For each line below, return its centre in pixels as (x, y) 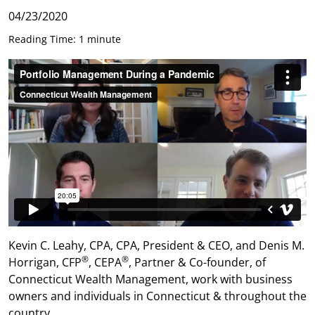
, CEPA (105, 263)
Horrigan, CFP (45, 263)
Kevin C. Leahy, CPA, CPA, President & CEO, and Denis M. (156, 246)
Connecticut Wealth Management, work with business (150, 279)
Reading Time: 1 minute (65, 39)
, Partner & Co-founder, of (197, 263)
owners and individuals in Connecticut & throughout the (157, 296)
